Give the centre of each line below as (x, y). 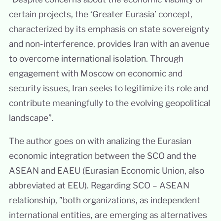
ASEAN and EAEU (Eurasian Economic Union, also (106, 171)
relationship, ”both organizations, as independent (104, 200)
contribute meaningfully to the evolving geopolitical (109, 103)
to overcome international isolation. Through (96, 58)
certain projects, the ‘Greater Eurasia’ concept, (100, 14)
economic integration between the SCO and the (102, 156)
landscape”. (31, 117)
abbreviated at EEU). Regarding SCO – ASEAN (99, 185)
